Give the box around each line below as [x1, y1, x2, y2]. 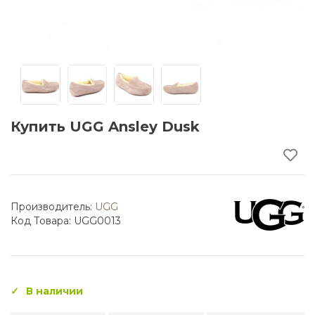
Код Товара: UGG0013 [11, 214, 121, 228]
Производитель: [11, 200, 95, 214]
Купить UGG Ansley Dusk [11, 117, 200, 135]
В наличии [26, 284, 83, 297]
